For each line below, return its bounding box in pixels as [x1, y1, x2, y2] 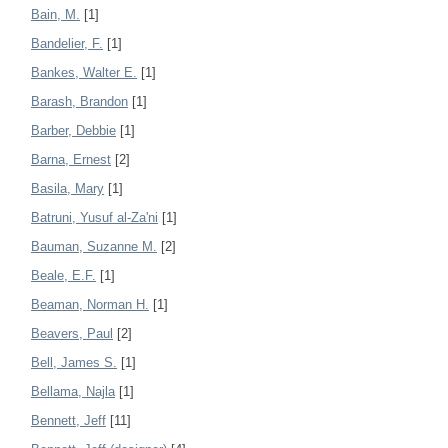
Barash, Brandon [31, 94, 128, 110]
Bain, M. [31, 7, 80, 23]
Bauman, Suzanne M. [31, 239, 157, 255]
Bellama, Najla [31, 384, 115, 400]
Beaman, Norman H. [31, 297, 149, 313]
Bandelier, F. [31, 36, 103, 52]
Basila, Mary [31, 181, 104, 197]
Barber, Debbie [31, 123, 116, 139]
